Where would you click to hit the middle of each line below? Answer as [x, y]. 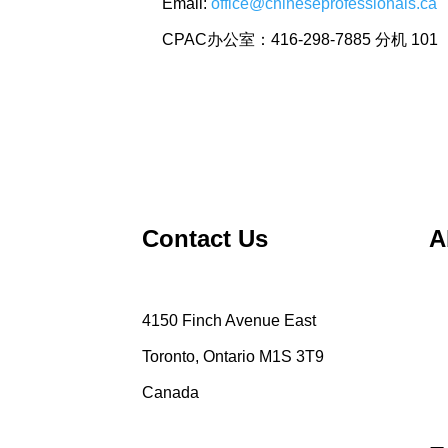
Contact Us [205, 238]
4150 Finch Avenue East [229, 320]
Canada [170, 392]
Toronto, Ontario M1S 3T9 [233, 356]
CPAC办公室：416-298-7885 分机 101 [300, 39]
